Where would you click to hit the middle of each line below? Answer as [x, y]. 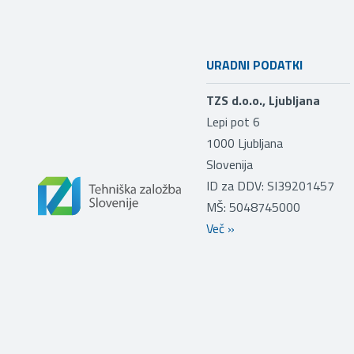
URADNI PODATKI [255, 64]
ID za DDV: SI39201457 [271, 185]
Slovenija [230, 164]
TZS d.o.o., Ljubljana [264, 100]
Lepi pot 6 [233, 121]
